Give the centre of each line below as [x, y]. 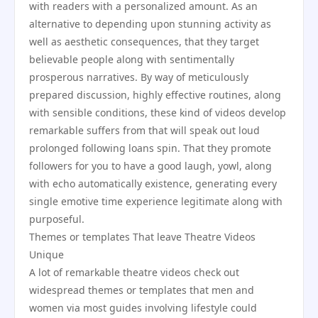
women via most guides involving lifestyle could [143, 308]
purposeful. [57, 219]
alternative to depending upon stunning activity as [150, 24]
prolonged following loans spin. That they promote [150, 148]
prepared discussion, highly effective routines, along [155, 95]
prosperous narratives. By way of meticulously [139, 77]
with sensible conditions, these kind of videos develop [158, 113]
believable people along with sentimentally [132, 59]
